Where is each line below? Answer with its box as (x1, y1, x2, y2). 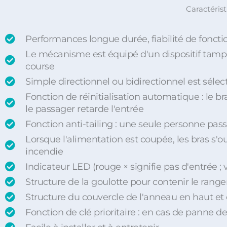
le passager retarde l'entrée (25, 103, 143, 115)
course (25, 61, 54, 72)
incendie (25, 146, 63, 157)
